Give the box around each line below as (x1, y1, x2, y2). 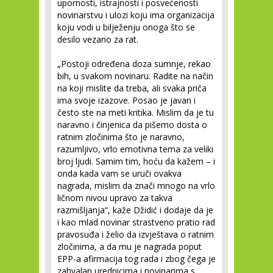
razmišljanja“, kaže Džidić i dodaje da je (57, 204, 213, 216)
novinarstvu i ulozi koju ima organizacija (57, 9, 214, 21)
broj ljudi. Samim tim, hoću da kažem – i (57, 155, 215, 167)
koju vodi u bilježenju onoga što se (57, 21, 195, 33)
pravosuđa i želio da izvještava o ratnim (57, 229, 214, 240)
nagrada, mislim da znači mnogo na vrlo (57, 180, 215, 191)
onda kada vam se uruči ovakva (57, 168, 182, 179)
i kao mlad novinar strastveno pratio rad (57, 216, 215, 228)
